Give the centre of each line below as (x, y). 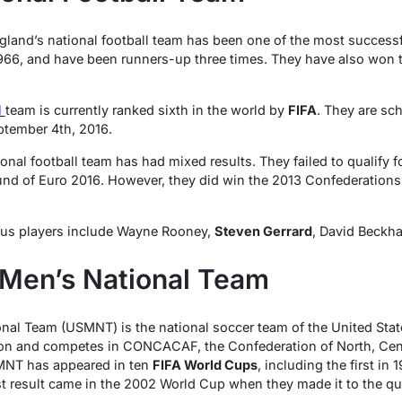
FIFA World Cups (205, 364)
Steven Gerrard (263, 231)
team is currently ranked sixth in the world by (146, 109)
